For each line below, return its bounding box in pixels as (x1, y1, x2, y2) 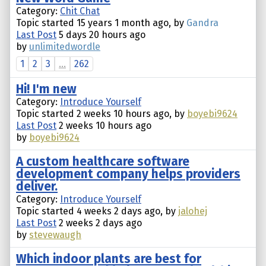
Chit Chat (60, 5, 100, 17)
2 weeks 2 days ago (56, 217, 142, 229)
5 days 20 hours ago (56, 29, 145, 41)
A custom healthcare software (16, 154, 189, 170)
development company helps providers (16, 167, 240, 182)
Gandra (186, 17, 218, 29)
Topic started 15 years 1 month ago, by (16, 17, 186, 29)
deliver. (16, 179, 58, 195)
